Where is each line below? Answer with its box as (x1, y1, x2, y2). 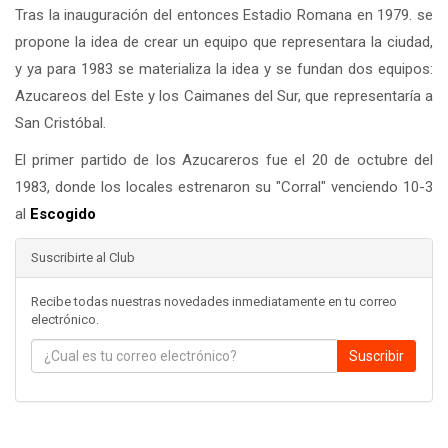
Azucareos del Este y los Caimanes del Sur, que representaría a (15, 86, 433, 105)
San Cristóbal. (15, 113, 106, 132)
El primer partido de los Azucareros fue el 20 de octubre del (15, 150, 433, 169)
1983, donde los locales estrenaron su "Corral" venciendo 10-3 (15, 177, 433, 196)
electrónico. (31, 311, 99, 327)
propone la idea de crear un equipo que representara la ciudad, (15, 32, 433, 51)
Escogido (30, 204, 96, 223)
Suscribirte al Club (31, 249, 135, 265)
